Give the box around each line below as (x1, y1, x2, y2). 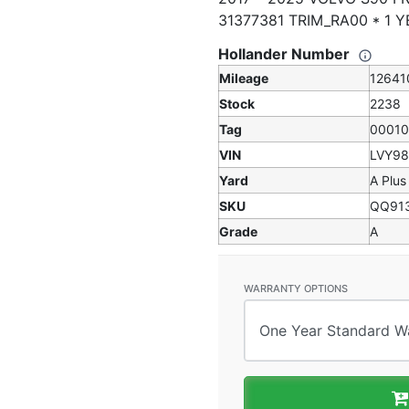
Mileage (219, 70, 268, 86)
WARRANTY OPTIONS (244, 282, 348, 295)
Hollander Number (218, 45, 353, 63)
